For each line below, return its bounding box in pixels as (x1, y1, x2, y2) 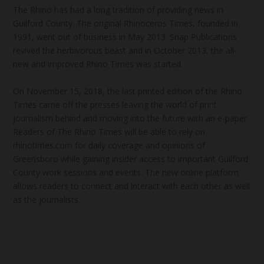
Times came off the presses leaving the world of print (13, 98, 217, 110)
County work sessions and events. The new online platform (13, 166, 239, 178)
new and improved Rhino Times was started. (13, 58, 183, 70)
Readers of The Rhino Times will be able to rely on (13, 126, 206, 137)
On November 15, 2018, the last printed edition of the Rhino (13, 85, 243, 97)
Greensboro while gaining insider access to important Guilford (13, 153, 249, 164)
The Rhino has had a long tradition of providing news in (13, 4, 224, 16)
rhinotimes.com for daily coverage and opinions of (13, 139, 206, 151)
